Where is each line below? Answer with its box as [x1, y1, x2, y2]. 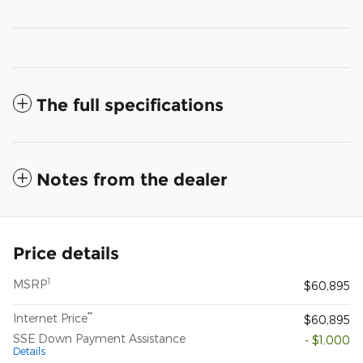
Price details [13, 243, 119, 264]
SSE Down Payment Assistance [13, 331, 186, 346]
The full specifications [36, 95, 224, 116]
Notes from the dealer [36, 169, 228, 190]
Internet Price [13, 311, 88, 326]
